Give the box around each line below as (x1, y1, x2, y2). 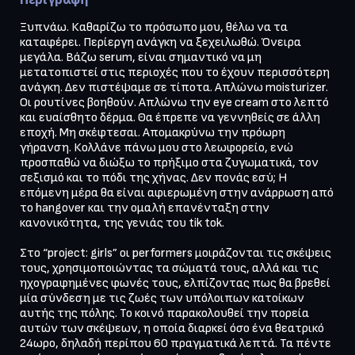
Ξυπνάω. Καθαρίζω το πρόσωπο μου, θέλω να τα (20, 19, 288, 35)
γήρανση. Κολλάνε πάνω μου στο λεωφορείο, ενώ (20, 139, 293, 155)
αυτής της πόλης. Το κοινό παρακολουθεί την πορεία (20, 305, 309, 321)
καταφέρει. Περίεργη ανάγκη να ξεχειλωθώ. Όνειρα (20, 34, 301, 50)
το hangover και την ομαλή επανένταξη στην (20, 200, 269, 216)
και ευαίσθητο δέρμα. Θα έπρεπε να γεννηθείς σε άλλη (20, 109, 320, 125)
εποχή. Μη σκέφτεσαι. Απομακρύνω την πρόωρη (20, 124, 285, 140)
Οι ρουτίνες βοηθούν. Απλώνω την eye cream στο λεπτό (20, 94, 329, 110)
